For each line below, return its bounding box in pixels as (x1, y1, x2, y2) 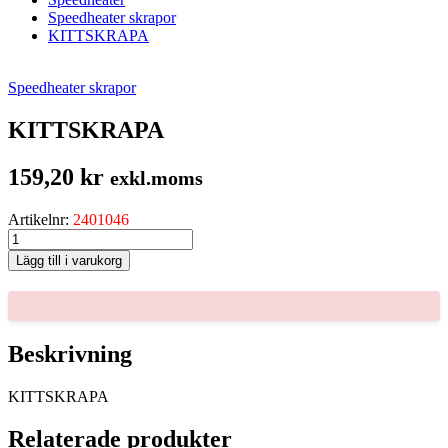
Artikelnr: (8, 210, 73, 228)
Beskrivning (8, 340, 132, 367)
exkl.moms (110, 166, 203, 189)
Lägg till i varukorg (16, 252, 122, 268)
